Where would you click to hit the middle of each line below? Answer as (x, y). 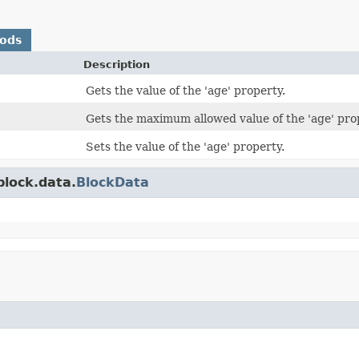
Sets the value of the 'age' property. (185, 147)
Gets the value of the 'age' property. (186, 91)
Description (117, 65)
